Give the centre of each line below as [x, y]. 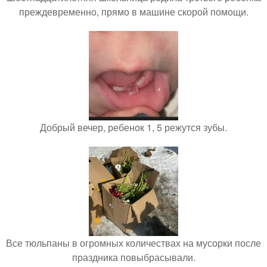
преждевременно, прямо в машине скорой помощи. [133, 12]
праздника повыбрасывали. [133, 257]
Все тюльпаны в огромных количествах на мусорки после [133, 243]
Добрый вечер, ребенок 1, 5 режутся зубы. [133, 127]
